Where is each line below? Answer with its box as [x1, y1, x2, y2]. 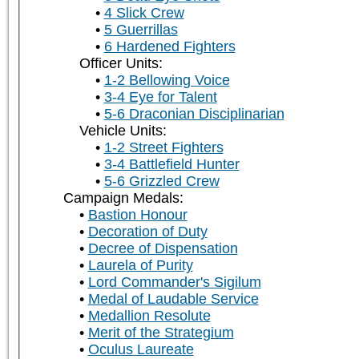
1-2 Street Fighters [103, 139, 224, 156]
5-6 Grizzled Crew [103, 173, 220, 190]
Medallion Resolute [87, 308, 211, 325]
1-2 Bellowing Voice [103, 72, 230, 89]
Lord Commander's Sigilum [87, 274, 261, 291]
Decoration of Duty [87, 224, 208, 240]
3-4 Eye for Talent [103, 89, 217, 106]
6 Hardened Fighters [103, 38, 236, 55]
